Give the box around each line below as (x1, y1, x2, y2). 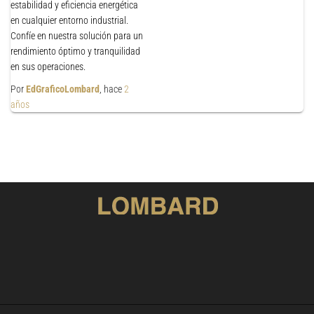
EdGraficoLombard (26, 83, 100, 95)
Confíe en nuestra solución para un (11, 30, 143, 41)
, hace (100, 83, 124, 95)
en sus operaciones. (11, 61, 86, 72)
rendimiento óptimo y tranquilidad (11, 46, 140, 57)
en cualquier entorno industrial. (11, 15, 128, 26)
